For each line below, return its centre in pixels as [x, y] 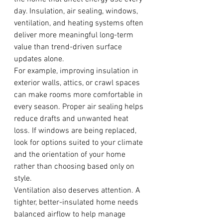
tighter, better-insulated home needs [77, 203]
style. [23, 179]
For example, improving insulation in [77, 71]
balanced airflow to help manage [71, 215]
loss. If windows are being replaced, [76, 131]
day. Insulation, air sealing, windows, [77, 11]
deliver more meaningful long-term [75, 35]
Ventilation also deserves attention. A [78, 191]
